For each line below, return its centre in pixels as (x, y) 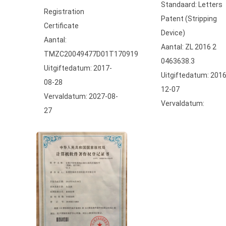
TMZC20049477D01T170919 (91, 54)
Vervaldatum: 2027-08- (81, 96)
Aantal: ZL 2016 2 (189, 47)
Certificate (61, 26)
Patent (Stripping (189, 19)
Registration (64, 12)
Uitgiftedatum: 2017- (78, 68)
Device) (173, 33)
